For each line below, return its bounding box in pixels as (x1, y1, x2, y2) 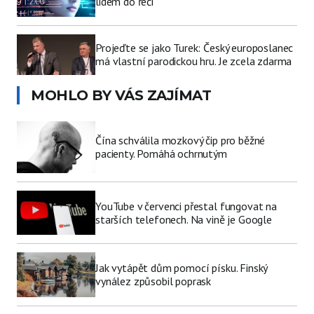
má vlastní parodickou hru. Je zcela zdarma (95, 54, 292, 69)
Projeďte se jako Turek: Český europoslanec (95, 41, 294, 55)
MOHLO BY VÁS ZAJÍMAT (31, 87, 211, 104)
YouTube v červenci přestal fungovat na (95, 198, 277, 213)
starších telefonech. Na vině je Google (95, 212, 272, 226)
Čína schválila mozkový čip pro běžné (95, 133, 266, 148)
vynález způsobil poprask (95, 274, 212, 288)
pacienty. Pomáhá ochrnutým (95, 146, 227, 161)
